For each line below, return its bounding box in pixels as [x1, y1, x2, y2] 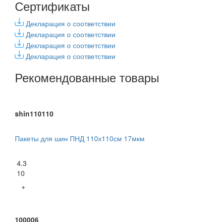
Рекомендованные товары [15, 68, 159, 86]
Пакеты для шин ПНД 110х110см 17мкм [15, 133, 145, 143]
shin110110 [15, 108, 54, 118]
